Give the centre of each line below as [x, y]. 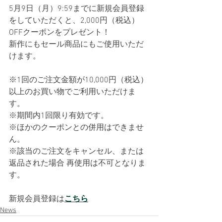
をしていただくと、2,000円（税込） [74, 21]
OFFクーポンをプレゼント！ [59, 33]
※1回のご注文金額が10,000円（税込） [79, 80]
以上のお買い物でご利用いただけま [72, 92]
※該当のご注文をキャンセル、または [76, 152]
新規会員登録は [37, 199]
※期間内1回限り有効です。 [59, 116]
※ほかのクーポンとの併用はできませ [76, 128]
